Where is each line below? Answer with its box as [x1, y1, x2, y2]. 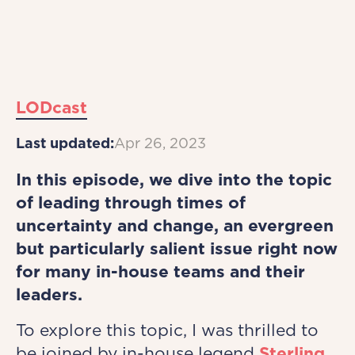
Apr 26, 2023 [114, 135, 206, 152]
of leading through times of [16, 193, 246, 213]
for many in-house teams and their [16, 261, 305, 282]
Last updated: [16, 135, 114, 152]
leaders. [16, 284, 82, 305]
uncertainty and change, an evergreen [16, 216, 334, 236]
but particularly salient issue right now [16, 239, 338, 259]
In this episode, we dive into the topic [16, 170, 332, 190]
